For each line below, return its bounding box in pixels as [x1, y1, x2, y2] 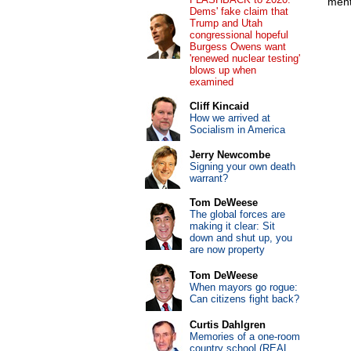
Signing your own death [189, 161, 295, 172]
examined [189, 76, 233, 88]
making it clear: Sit [189, 220, 275, 232]
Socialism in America [189, 124, 285, 136]
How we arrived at [189, 112, 270, 124]
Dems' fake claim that [189, 5, 288, 17]
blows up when [189, 64, 256, 76]
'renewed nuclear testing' [189, 52, 300, 64]
